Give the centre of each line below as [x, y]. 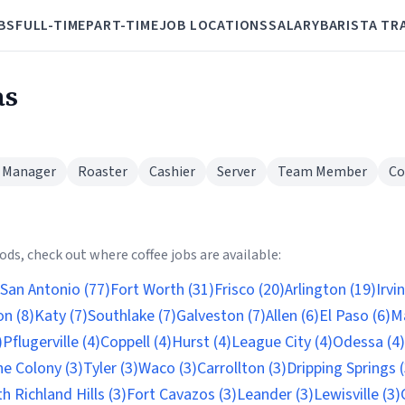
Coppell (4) [136, 342]
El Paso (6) [355, 316]
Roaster [103, 172]
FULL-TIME [51, 25]
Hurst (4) [202, 342]
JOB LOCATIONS [213, 25]
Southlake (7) [132, 316]
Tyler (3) [111, 368]
